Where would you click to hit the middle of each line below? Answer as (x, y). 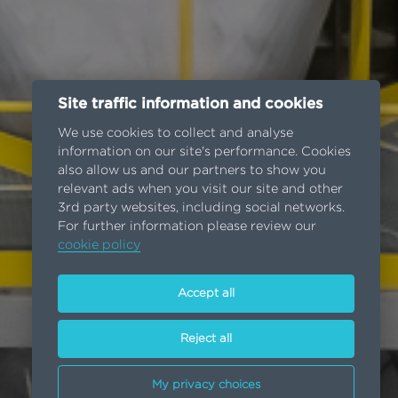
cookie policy (99, 245)
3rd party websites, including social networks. (201, 208)
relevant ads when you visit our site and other (200, 189)
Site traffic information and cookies (190, 104)
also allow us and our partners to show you (191, 171)
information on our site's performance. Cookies (204, 152)
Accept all (206, 293)
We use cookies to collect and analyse (175, 133)
